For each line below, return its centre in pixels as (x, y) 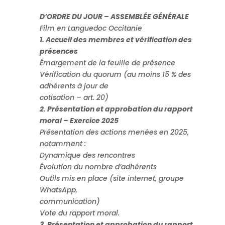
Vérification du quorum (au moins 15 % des (115, 75)
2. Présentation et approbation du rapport (116, 109)
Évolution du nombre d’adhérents (98, 167)
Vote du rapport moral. (79, 213)
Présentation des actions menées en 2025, (114, 132)
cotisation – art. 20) (74, 98)
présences (59, 51)
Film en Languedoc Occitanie (91, 28)
